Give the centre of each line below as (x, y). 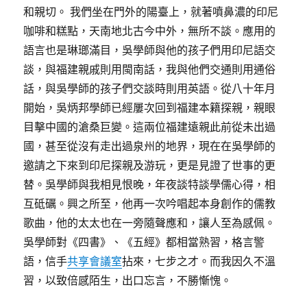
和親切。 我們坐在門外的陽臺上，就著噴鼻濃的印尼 (151, 12)
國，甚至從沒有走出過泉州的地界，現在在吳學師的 (150, 146)
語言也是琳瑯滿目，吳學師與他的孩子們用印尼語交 (150, 50)
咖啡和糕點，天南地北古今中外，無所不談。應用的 (150, 31)
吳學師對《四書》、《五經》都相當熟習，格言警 (144, 242)
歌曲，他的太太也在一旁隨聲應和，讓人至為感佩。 (150, 223)
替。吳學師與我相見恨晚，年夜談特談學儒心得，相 (150, 185)
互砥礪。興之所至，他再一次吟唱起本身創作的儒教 (150, 204)
